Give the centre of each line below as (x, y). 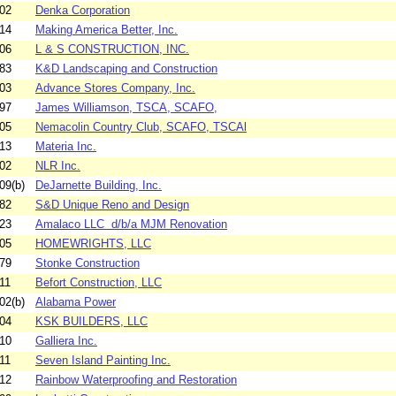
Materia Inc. (66, 147)
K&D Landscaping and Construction (126, 69)
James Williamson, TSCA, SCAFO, (126, 108)
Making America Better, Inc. (107, 30)
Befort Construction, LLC (99, 283)
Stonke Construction (88, 263)
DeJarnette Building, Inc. (99, 186)
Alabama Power (76, 302)
